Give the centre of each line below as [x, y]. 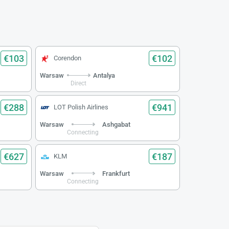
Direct [79, 83]
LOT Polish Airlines [81, 107]
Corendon [67, 58]
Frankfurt [116, 174]
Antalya [104, 76]
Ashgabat [116, 125]
